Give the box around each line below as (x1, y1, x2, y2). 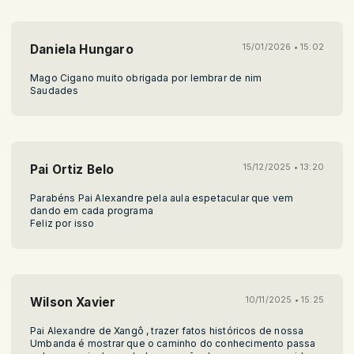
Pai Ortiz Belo (30, 161, 115, 177)
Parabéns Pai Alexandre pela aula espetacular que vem (30, 191, 294, 204)
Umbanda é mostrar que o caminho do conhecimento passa (30, 337, 316, 349)
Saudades (30, 84, 79, 96)
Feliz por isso (30, 217, 95, 229)
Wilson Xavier (30, 294, 116, 310)
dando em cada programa (30, 204, 153, 217)
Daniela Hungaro (30, 41, 134, 57)
